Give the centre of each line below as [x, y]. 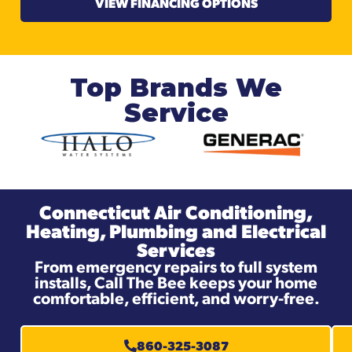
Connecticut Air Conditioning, [176, 212]
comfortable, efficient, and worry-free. [176, 298]
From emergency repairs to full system [176, 266]
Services [176, 249]
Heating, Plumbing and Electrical [176, 231]
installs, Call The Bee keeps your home [176, 282]
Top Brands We [176, 88]
